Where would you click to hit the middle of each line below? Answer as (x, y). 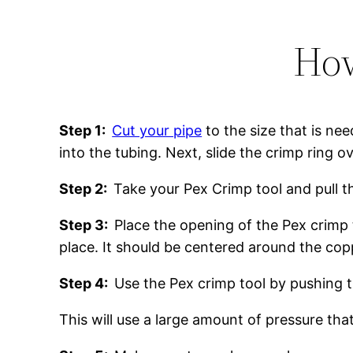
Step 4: (87, 284)
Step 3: (87, 225)
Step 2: (87, 189)
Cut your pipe (157, 131)
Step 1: (86, 131)
